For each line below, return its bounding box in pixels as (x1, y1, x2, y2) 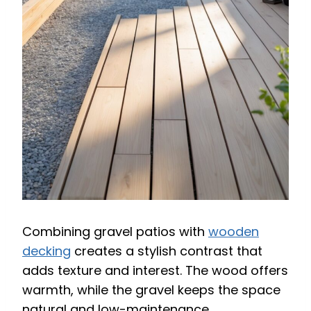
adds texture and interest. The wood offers (22, 261, 288, 279)
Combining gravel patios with (22, 222, 208, 240)
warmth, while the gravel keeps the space (22, 280, 280, 299)
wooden (208, 222, 259, 240)
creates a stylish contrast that (71, 242, 262, 260)
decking (22, 242, 71, 260)
